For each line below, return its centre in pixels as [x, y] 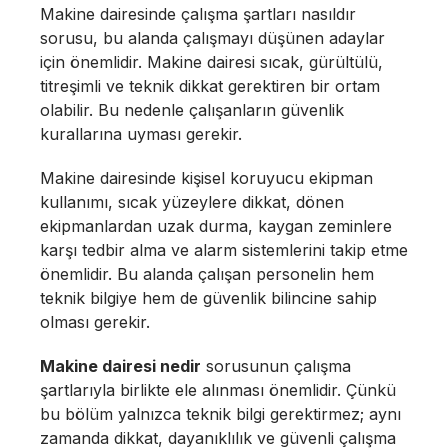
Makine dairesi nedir [120, 366]
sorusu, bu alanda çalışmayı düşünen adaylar [212, 38]
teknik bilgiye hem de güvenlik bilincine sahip [208, 298]
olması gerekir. [95, 322]
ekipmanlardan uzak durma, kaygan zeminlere [216, 226]
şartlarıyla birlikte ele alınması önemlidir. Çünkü [218, 390]
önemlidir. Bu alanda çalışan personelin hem [207, 274]
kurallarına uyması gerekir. [141, 134]
